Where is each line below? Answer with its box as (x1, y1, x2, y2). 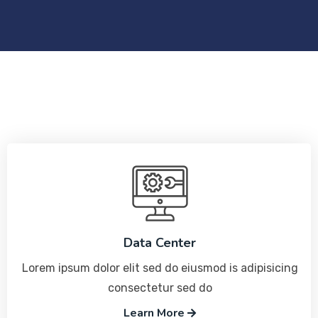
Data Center (124, 234, 196, 251)
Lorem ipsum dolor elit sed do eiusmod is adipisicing (21, 261, 298, 275)
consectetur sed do (107, 281, 212, 295)
